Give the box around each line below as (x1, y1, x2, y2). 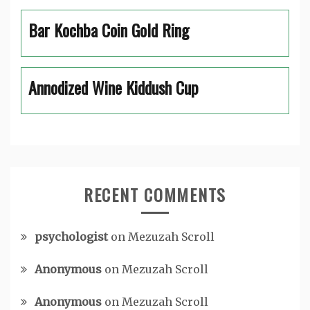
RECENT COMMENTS (83, 182, 227, 207)
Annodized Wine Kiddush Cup (28, 75, 199, 100)
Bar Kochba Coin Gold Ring (28, 17, 189, 42)
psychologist (35, 230, 108, 244)
